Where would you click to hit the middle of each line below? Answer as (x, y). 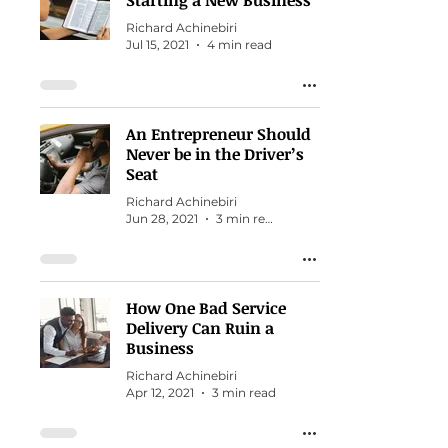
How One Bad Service (206, 308)
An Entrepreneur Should (218, 134)
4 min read (239, 44)
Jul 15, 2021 (157, 44)
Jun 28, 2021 (162, 218)
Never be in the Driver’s (215, 154)
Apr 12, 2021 (160, 392)
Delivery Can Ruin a (200, 328)
